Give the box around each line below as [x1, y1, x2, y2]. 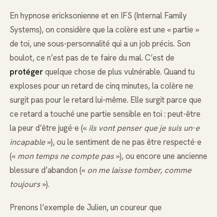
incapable [10, 136, 45, 147]
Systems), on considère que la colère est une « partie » [10, 24, 199, 35]
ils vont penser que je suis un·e [89, 122, 200, 133]
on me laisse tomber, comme [87, 164, 191, 175]
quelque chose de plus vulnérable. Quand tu [43, 66, 195, 77]
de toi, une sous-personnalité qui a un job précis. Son [10, 38, 190, 49]
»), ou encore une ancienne [114, 150, 207, 161]
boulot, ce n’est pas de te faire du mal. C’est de [10, 52, 174, 63]
